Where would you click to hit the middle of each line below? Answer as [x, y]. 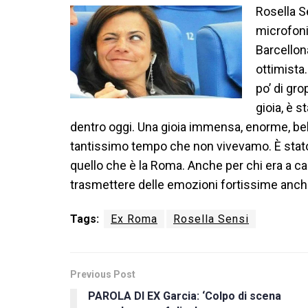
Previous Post [103, 275]
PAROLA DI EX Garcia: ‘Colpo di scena [185, 296]
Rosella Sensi [211, 219]
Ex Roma [134, 219]
